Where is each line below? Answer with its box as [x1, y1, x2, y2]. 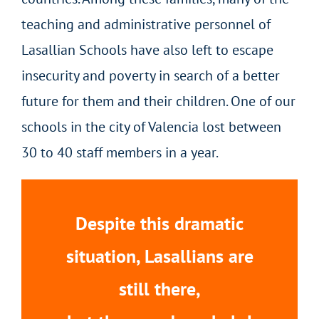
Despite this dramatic [75, 211, 244, 235]
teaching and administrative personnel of [21, 14, 271, 33]
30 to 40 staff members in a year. [21, 142, 219, 162]
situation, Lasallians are [66, 244, 253, 268]
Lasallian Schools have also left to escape [21, 40, 273, 59]
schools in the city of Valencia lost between [21, 117, 281, 136]
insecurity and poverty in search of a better [21, 66, 280, 85]
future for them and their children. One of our [21, 91, 296, 110]
